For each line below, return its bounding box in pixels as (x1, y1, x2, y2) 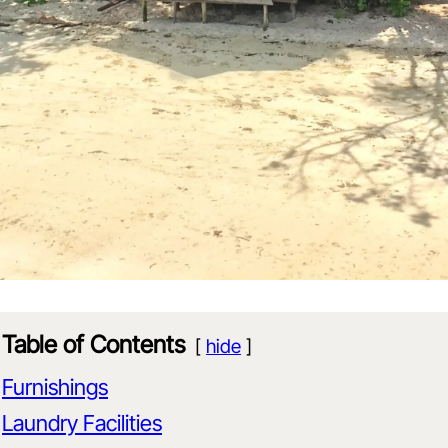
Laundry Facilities (2, 410, 162, 437)
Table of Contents (2, 330, 185, 360)
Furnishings (2, 374, 108, 401)
